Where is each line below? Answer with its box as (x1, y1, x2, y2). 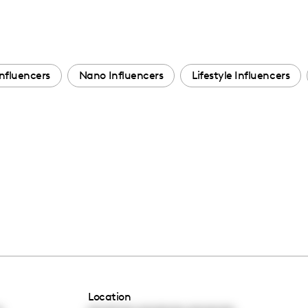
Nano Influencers (78, 69, 164, 82)
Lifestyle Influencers (192, 69, 290, 82)
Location (88, 289, 131, 303)
